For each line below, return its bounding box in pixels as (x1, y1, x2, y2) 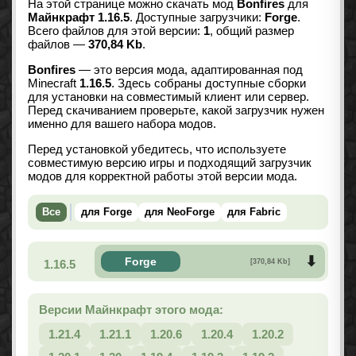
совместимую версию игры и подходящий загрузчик (28, 156, 311, 170)
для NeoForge (145, 206, 215, 219)
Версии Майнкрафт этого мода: (39, 303, 223, 317)
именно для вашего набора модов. (28, 117, 216, 131)
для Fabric (227, 206, 281, 219)
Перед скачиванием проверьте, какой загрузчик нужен (28, 103, 324, 118)
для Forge (81, 206, 132, 219)
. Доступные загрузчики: (130, 10, 265, 25)
